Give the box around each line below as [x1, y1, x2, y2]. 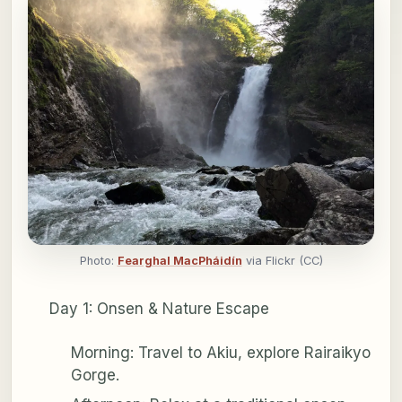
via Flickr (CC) [241, 254, 323, 268]
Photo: [79, 254, 118, 268]
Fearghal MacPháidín [117, 254, 242, 268]
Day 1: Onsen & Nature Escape [48, 300, 269, 319]
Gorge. [70, 366, 119, 385]
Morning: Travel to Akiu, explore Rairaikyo [70, 344, 371, 363]
